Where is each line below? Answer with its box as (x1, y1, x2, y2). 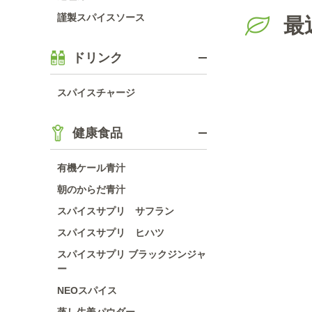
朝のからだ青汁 (57, 184, 125, 195)
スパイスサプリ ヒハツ (57, 227, 164, 238)
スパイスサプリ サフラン (57, 205, 174, 217)
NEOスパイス (57, 285, 117, 296)
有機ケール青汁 (57, 162, 125, 173)
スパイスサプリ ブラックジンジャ (57, 249, 206, 260)
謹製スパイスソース (57, 12, 145, 23)
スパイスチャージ (57, 87, 135, 98)
